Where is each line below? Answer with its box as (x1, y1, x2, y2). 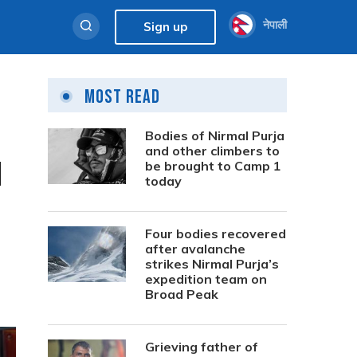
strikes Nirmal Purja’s (145, 256, 279, 272)
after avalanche (145, 241, 245, 257)
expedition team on (145, 271, 267, 287)
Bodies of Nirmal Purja (145, 127, 284, 143)
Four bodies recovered (145, 226, 286, 241)
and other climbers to (145, 143, 280, 159)
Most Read (80, 85, 160, 108)
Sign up (143, 19, 187, 34)
